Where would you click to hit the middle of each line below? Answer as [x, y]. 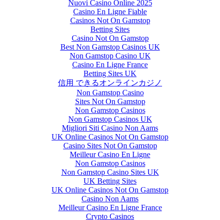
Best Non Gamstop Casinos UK [110, 47]
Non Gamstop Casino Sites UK [110, 172]
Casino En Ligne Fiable [110, 11]
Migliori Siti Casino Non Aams [110, 128]
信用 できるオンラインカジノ [110, 82]
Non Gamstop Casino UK [110, 55]
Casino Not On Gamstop [110, 38]
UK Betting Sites [110, 181]
